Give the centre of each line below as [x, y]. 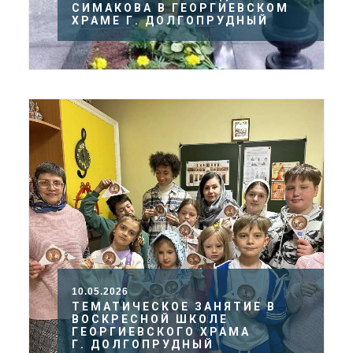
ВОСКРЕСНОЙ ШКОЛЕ [150, 320]
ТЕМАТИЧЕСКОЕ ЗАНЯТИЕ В [174, 307]
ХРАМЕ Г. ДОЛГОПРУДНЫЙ [170, 21]
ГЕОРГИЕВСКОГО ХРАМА [161, 332]
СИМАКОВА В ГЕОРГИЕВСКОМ [180, 8]
